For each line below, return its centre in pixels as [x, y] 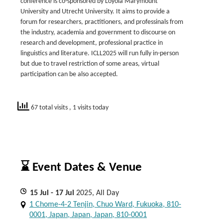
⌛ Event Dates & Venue [81, 167]
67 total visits [49, 108]
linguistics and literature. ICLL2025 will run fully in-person [100, 54]
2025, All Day [98, 193]
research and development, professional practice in [92, 43]
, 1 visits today [89, 108]
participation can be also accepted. [69, 74]
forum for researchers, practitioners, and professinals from [102, 22]
